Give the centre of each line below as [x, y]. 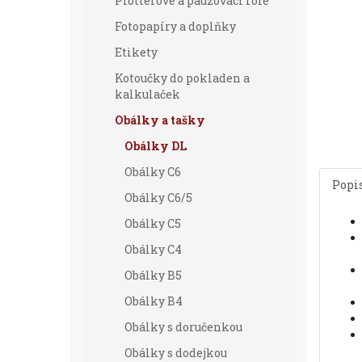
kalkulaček [147, 94]
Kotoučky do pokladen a [182, 78]
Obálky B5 [153, 275]
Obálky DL [156, 146]
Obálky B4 [154, 301]
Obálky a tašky [160, 120]
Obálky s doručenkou [183, 327]
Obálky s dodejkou [176, 353]
